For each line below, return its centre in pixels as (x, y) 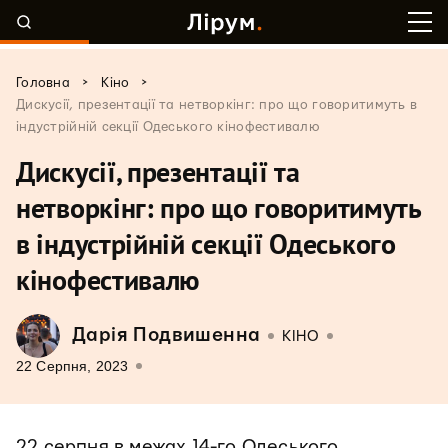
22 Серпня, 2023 (72, 366)
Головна (43, 83)
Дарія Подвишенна (166, 335)
